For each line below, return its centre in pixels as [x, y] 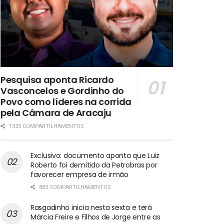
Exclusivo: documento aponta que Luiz [95, 155]
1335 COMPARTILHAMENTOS [46, 126]
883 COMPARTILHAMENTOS [74, 187]
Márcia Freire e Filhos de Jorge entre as [95, 217]
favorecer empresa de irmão [79, 174]
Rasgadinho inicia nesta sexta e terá [91, 207]
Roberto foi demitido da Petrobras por [94, 165]
